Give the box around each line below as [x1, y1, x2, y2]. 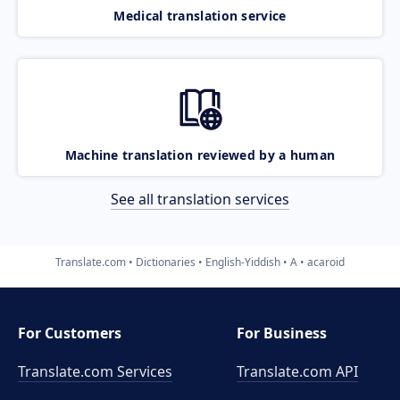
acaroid [307, 254, 345, 270]
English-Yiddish [205, 254, 280, 270]
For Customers [18, 323, 121, 343]
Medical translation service [113, 6, 287, 24]
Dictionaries [136, 254, 196, 270]
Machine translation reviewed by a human [64, 146, 336, 163]
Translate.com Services [18, 362, 172, 381]
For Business [237, 323, 328, 343]
